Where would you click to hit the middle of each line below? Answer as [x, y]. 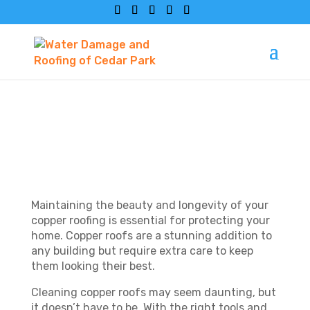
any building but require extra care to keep [142, 251]
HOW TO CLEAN [121, 111]
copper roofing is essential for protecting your [150, 220]
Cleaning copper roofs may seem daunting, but [153, 292]
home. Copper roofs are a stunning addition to [151, 236]
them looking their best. [94, 266]
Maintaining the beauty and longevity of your [149, 205]
